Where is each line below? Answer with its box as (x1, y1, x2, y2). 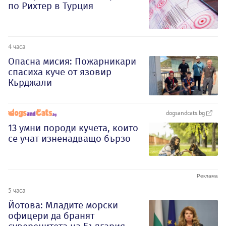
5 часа (8, 186, 25, 194)
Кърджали (8, 77, 52, 89)
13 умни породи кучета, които (8, 122, 138, 134)
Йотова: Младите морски (8, 199, 118, 211)
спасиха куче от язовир (8, 66, 111, 78)
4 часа (8, 42, 25, 51)
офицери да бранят (8, 209, 94, 221)
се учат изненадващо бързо (8, 133, 131, 145)
